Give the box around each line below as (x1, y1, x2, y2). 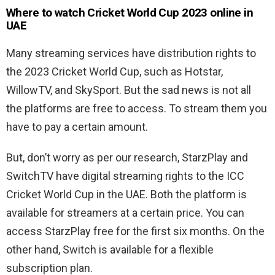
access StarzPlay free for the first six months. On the (6, 224, 265, 238)
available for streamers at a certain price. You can (6, 206, 244, 219)
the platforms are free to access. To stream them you (6, 101, 267, 115)
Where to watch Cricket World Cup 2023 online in (6, 5, 254, 20)
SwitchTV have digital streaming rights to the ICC (6, 169, 244, 182)
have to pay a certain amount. (6, 120, 150, 133)
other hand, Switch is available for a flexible (6, 242, 214, 256)
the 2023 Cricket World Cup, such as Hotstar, (6, 64, 223, 78)
